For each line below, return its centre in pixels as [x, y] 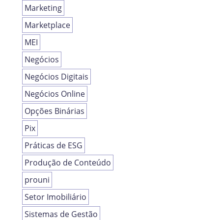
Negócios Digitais [56, 77]
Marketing [43, 8]
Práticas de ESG [53, 146]
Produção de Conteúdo [68, 163]
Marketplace [47, 25]
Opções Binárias [54, 111]
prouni [37, 180]
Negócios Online [55, 94]
